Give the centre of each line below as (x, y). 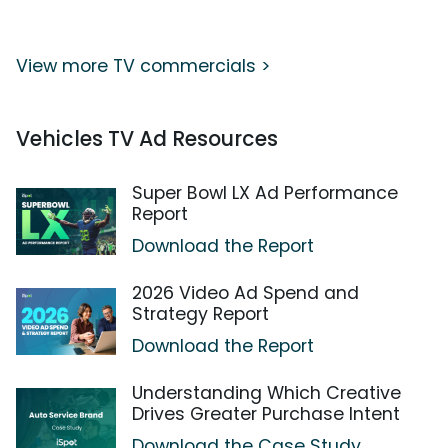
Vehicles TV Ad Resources (147, 139)
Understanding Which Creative (266, 393)
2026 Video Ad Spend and (245, 293)
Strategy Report (200, 314)
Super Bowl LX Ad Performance (265, 193)
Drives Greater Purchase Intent (266, 414)
